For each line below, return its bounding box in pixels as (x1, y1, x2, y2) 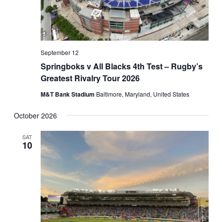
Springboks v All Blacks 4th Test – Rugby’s (40, 60, 203, 72)
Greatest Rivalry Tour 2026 (40, 72, 140, 84)
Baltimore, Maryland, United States (96, 89, 189, 98)
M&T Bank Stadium (40, 89, 96, 99)
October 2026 (13, 110, 57, 120)
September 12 (40, 48, 79, 56)
